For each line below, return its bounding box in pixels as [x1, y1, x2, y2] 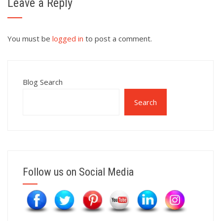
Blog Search [23, 77, 63, 87]
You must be [7, 34, 52, 43]
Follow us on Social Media [23, 166, 134, 178]
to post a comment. [83, 34, 152, 43]
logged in [52, 34, 83, 43]
